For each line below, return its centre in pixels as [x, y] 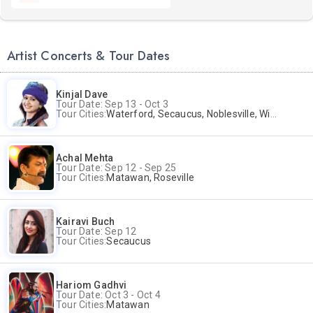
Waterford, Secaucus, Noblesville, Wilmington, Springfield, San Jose [188, 114]
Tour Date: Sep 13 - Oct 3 [112, 104]
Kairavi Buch [86, 221]
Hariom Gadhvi [92, 285]
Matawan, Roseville [151, 177]
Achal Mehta [85, 158]
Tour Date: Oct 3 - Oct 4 [108, 295]
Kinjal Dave [82, 94]
